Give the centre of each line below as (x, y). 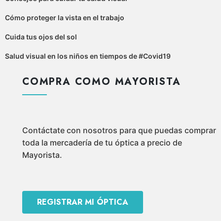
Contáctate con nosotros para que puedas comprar (119, 130)
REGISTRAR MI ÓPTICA (83, 202)
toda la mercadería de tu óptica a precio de (102, 142)
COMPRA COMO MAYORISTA (102, 81)
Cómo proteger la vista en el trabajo (65, 17)
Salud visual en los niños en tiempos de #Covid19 (88, 56)
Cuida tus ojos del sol (41, 37)
